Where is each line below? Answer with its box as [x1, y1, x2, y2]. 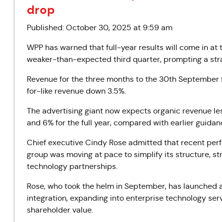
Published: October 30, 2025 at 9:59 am [27, 23, 172, 32]
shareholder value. [27, 205, 93, 215]
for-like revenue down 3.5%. [27, 86, 128, 96]
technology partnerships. [27, 162, 119, 171]
